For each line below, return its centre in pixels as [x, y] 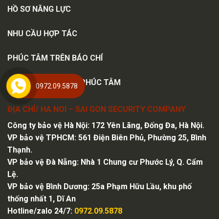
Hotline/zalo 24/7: [41, 211]
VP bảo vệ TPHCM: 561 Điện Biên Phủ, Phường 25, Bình [107, 137]
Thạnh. [20, 150]
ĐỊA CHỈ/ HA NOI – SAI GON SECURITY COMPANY [97, 109]
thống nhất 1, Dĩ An [42, 198]
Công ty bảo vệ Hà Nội [47, 125]
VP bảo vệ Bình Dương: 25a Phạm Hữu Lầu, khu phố [99, 186]
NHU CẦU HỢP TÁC [42, 33]
